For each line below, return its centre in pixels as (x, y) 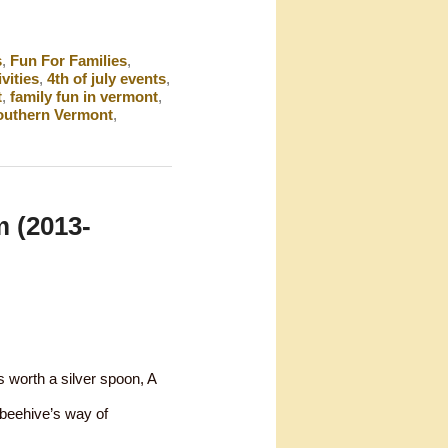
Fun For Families (68, 60)
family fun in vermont (83, 96)
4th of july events (106, 78)
